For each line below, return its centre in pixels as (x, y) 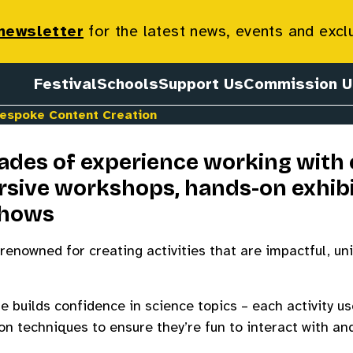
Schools (128, 84)
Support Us (201, 84)
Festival (65, 84)
